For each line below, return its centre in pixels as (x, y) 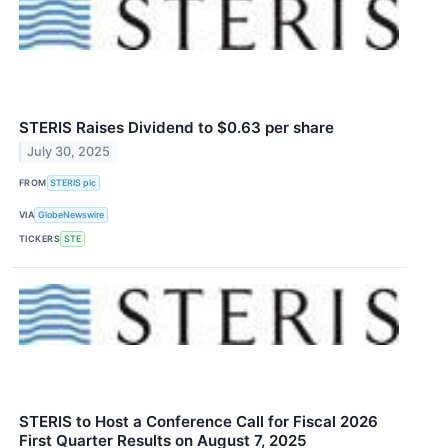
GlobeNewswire (71, 215)
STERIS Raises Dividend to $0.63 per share (176, 127)
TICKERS (40, 239)
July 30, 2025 (69, 152)
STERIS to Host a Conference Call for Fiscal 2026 (198, 422)
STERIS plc (73, 183)
